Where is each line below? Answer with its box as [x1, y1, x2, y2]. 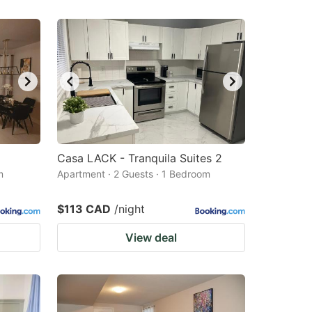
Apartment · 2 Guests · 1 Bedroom [57, 168, 210, 180]
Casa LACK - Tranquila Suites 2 [57, 151, 222, 165]
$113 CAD [57, 202, 111, 216]
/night [114, 202, 145, 216]
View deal [125, 231, 177, 244]
